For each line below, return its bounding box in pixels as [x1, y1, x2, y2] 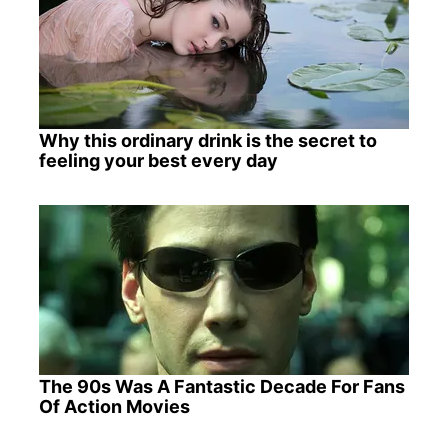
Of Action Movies [38, 395, 190, 417]
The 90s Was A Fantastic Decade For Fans [38, 375, 405, 397]
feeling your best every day [38, 149, 278, 171]
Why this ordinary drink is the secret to [38, 129, 377, 151]
